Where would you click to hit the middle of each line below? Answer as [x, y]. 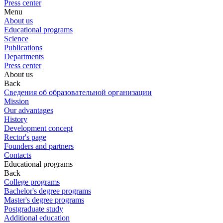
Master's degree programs [44, 200]
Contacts [18, 155]
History [16, 119]
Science [16, 39]
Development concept [38, 128]
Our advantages [29, 111]
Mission [16, 102]
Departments [24, 57]
